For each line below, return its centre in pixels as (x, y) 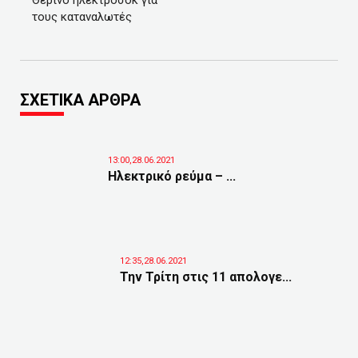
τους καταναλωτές (82, 17)
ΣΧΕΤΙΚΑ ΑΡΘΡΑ (80, 100)
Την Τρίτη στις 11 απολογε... (206, 277)
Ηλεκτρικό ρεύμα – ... (172, 176)
